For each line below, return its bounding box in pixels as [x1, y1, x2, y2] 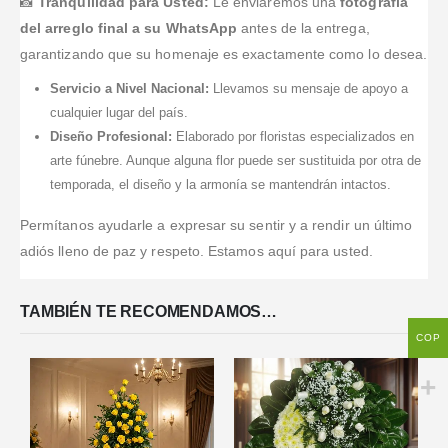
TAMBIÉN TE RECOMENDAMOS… [20, 302, 278, 320]
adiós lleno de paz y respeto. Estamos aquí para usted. [20, 242, 373, 259]
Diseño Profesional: [49, 128, 172, 144]
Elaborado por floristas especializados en [171, 128, 414, 144]
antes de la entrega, [237, 19, 370, 36]
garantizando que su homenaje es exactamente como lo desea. [20, 45, 428, 62]
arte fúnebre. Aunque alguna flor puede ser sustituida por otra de [49, 152, 421, 168]
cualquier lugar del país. [49, 104, 188, 120]
